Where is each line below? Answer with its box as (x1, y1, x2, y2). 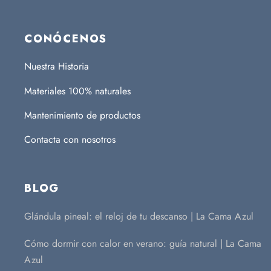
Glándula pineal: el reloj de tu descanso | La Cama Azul (24, 209, 253, 224)
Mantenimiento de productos (24, 108, 140, 122)
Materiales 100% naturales (24, 83, 131, 98)
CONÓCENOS (24, 30, 108, 47)
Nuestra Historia (24, 59, 89, 74)
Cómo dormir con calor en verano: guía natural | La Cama (24, 237, 261, 251)
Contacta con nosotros (24, 132, 116, 146)
